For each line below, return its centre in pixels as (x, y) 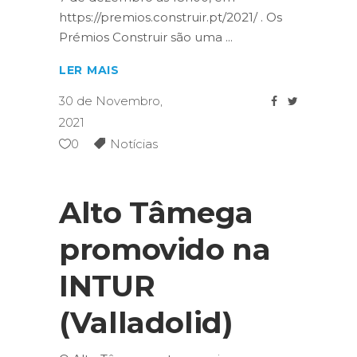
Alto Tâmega (156, 213)
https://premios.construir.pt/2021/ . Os (171, 17)
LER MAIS (89, 71)
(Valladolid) (146, 323)
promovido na (165, 249)
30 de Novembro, (111, 101)
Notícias (134, 144)
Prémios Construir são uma (142, 37)
